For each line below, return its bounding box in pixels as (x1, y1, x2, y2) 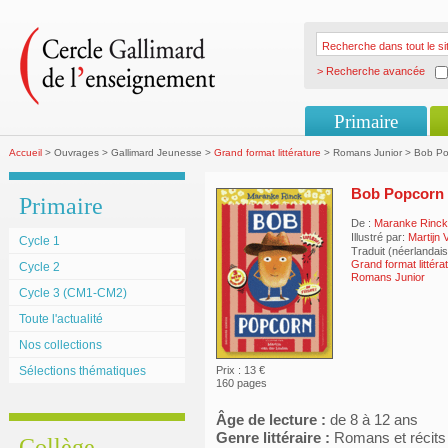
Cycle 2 (19, 260, 60, 274)
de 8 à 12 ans (326, 411, 418, 428)
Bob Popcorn (351, 185, 444, 202)
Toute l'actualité (19, 312, 103, 326)
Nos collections (19, 338, 102, 352)
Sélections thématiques (19, 364, 146, 378)
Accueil (9, 147, 42, 158)
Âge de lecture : (216, 411, 326, 428)
